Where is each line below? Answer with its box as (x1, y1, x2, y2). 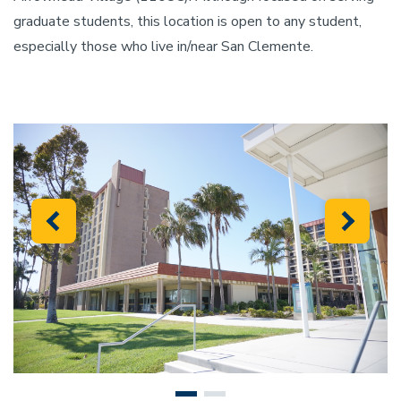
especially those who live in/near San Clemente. (13, 37, 313, 56)
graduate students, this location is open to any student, (13, 12, 362, 31)
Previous (52, 218, 123, 243)
